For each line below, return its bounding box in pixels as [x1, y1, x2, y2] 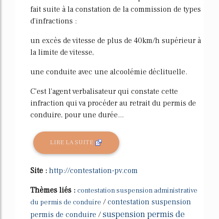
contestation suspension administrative [77, 186, 197, 195]
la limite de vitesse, [30, 47, 94, 57]
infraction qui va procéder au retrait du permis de [30, 98, 196, 108]
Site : [30, 165, 49, 175]
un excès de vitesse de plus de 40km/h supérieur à [30, 35, 201, 45]
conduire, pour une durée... [30, 109, 124, 120]
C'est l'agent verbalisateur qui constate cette [30, 86, 178, 96]
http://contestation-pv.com [49, 165, 138, 175]
